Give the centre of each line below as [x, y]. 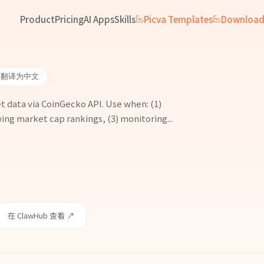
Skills [125, 19]
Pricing [69, 19]
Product [37, 19]
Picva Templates [178, 19]
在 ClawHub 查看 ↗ [41, 215]
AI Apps [99, 19]
